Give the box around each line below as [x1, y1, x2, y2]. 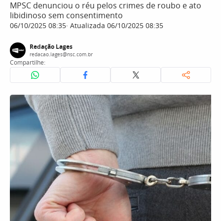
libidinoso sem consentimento [10, 10, 123, 21]
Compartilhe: [10, 58, 45, 67]
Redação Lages [30, 42, 73, 51]
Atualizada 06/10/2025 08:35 [68, 21, 163, 30]
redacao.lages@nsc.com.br [30, 51, 93, 58]
